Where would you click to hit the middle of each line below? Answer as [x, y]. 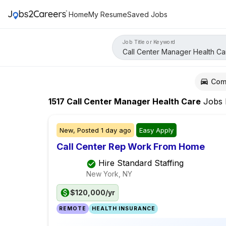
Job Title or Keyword [149, 42]
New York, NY [109, 174]
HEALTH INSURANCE [123, 209]
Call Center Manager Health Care [133, 102]
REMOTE [73, 209]
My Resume [108, 14]
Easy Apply [156, 130]
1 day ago [116, 130]
